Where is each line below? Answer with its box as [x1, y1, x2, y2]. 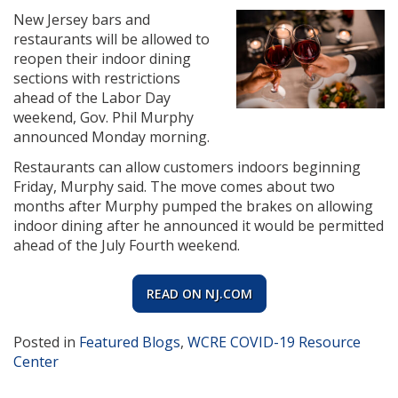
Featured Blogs [79, 331, 180, 352]
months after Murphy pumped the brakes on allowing [13, 195, 373, 216]
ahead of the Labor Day [13, 87, 171, 107]
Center [13, 351, 59, 371]
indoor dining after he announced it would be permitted [13, 215, 384, 235]
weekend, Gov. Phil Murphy [13, 107, 194, 127]
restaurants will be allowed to [13, 28, 210, 49]
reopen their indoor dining [13, 48, 191, 68]
